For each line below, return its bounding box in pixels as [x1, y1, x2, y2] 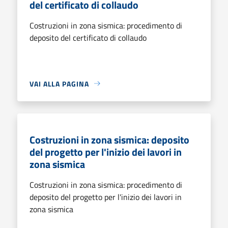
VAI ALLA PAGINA [30, 78, 89, 89]
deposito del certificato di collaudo [30, 31, 147, 44]
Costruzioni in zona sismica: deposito [30, 131, 189, 148]
